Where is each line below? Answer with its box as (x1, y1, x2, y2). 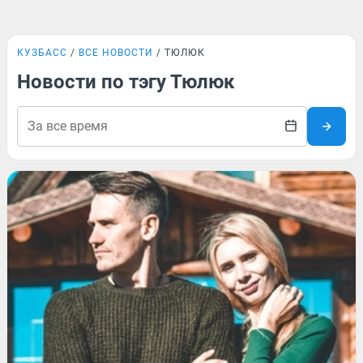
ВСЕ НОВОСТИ (79, 47, 153, 58)
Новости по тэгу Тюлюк (17, 70, 235, 93)
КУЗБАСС (17, 47, 67, 58)
